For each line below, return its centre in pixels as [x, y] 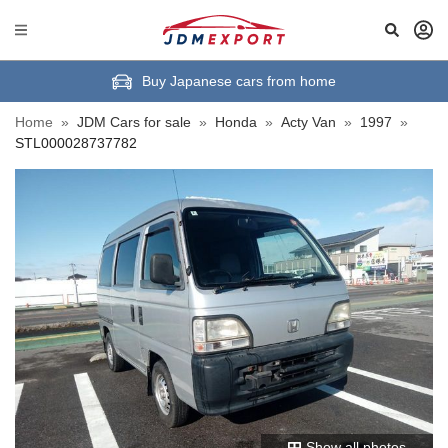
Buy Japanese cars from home [239, 81]
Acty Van [308, 122]
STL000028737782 [76, 143]
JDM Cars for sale [134, 122]
